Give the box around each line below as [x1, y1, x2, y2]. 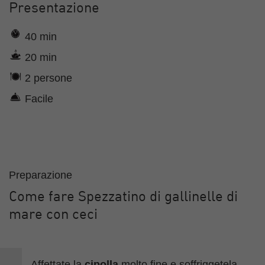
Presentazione [9, 2, 99, 16]
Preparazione [9, 169, 72, 181]
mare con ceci [9, 208, 98, 222]
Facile [22, 93, 53, 105]
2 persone [22, 72, 72, 84]
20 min [22, 51, 57, 63]
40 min [22, 31, 57, 43]
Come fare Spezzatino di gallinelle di [9, 190, 238, 205]
